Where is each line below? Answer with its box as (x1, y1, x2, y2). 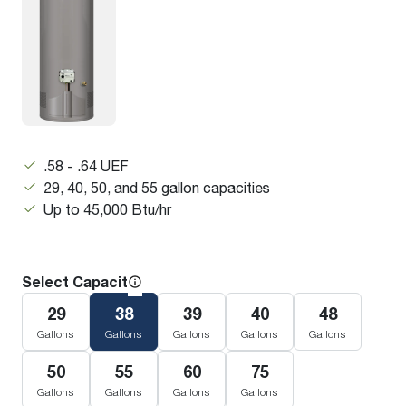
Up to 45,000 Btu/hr (43, 200, 171, 218)
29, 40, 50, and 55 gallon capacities (43, 179, 270, 197)
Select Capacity (22, 273, 135, 292)
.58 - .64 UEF (43, 157, 129, 175)
